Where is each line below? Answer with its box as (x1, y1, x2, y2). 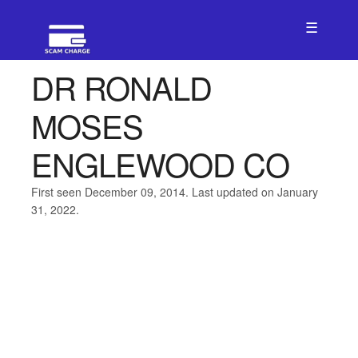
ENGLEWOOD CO (30, 141, 289, 186)
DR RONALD (30, 64, 212, 109)
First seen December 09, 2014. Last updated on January (30, 184, 318, 200)
